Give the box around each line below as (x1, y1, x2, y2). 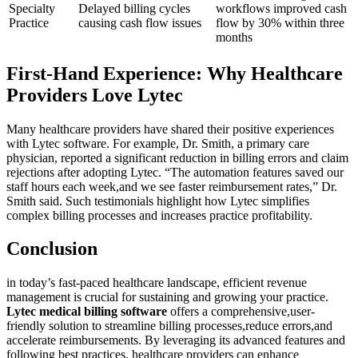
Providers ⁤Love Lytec (6, 84, 183, 105)
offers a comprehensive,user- (167, 304, 315, 319)
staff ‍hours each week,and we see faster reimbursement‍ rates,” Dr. (6, 179, 337, 193)
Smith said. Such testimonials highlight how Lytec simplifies (6, 193, 309, 208)
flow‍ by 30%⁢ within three (216, 15, 344, 30)
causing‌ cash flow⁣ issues (78, 15, 201, 30)
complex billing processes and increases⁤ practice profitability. (6, 208, 312, 222)
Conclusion (6, 238, 97, 260)
